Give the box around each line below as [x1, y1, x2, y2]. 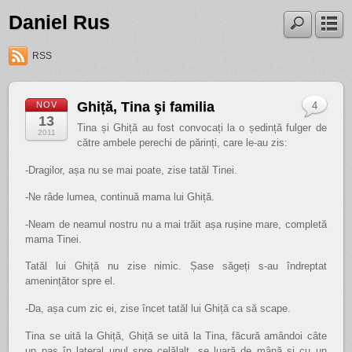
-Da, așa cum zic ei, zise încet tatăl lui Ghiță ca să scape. [25, 302, 291, 314]
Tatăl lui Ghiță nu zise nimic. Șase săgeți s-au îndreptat [25, 260, 327, 273]
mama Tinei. [25, 233, 82, 245]
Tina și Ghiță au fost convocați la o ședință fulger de [77, 122, 327, 134]
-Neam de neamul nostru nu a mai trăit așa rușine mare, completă [25, 218, 327, 230]
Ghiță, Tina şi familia [77, 99, 215, 115]
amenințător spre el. [25, 275, 116, 288]
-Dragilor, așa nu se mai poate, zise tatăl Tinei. [25, 163, 238, 176]
